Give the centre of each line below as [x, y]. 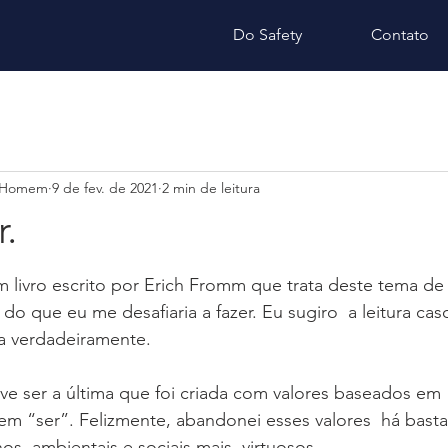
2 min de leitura [211, 187]
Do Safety [267, 34]
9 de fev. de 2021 [105, 187]
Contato [400, 34]
